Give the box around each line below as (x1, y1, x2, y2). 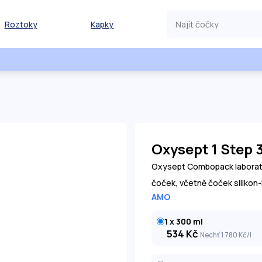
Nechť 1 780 (199, 230, 239, 239)
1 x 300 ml (164, 216, 203, 227)
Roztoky (4, 18, 37, 30)
